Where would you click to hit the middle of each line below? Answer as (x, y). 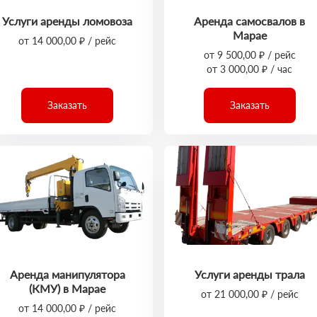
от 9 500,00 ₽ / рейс (249, 55)
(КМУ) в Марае (68, 288)
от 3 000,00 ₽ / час (250, 69)
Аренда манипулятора (67, 274)
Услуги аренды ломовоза (68, 21)
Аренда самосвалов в (250, 21)
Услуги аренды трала (249, 274)
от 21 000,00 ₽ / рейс (249, 294)
